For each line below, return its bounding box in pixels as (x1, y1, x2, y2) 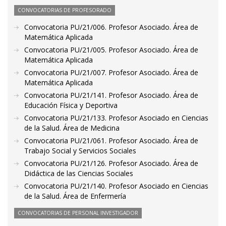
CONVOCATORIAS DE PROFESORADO (18, 7, 111, 14)
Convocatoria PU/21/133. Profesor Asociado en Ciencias (24, 113, 208, 123)
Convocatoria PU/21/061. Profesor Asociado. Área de (24, 136, 198, 145)
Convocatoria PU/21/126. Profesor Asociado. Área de (24, 158, 198, 168)
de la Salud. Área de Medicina (24, 123, 120, 133)
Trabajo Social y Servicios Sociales (24, 146, 136, 155)
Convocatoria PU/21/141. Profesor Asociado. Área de (24, 90, 198, 100)
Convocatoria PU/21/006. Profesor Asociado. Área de (24, 22, 198, 32)
